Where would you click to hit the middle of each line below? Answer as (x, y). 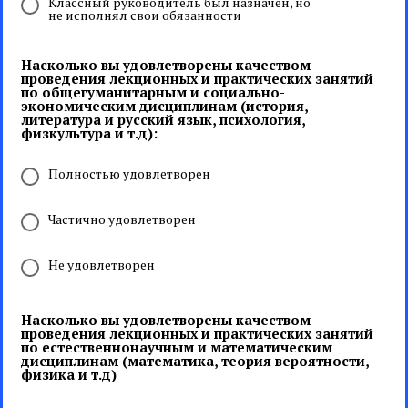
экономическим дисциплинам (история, (164, 106)
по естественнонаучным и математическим (177, 347)
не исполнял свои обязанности (145, 15)
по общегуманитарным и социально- (153, 92)
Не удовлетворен (102, 265)
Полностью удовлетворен (129, 173)
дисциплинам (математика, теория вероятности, (195, 361)
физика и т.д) (69, 374)
